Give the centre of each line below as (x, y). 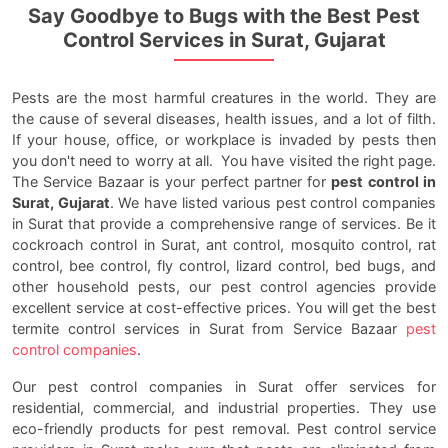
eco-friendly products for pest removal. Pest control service (224, 429)
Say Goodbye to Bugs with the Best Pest (224, 16)
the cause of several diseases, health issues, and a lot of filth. (224, 119)
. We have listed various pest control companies (272, 203)
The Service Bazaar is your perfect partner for (172, 182)
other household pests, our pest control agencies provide (224, 287)
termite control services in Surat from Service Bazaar (209, 329)
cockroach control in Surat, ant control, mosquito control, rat (224, 245)
